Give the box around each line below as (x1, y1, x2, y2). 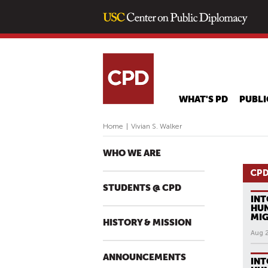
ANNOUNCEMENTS (103, 252, 186, 263)
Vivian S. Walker (131, 122, 182, 130)
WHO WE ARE (103, 148, 161, 159)
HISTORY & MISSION (103, 218, 191, 228)
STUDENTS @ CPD (103, 183, 181, 193)
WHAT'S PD (179, 95, 229, 105)
